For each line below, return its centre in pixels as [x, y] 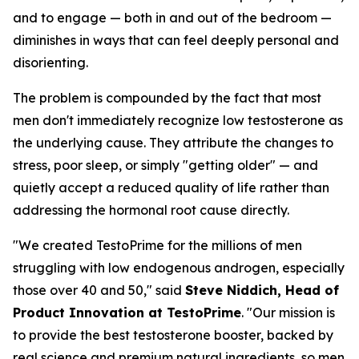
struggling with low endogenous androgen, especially [179, 267]
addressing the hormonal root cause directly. [151, 210]
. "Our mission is [288, 312]
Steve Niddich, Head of [262, 290]
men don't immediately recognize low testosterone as [178, 120]
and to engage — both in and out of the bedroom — [172, 17]
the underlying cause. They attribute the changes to [173, 142]
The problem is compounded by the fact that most [167, 97]
